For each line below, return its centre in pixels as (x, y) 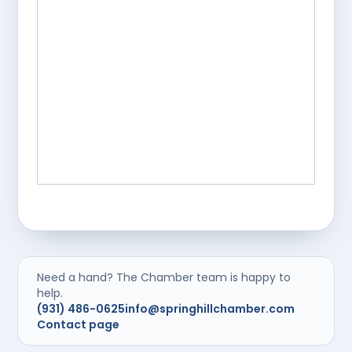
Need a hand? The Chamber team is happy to (164, 277)
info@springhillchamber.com (210, 309)
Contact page (79, 324)
